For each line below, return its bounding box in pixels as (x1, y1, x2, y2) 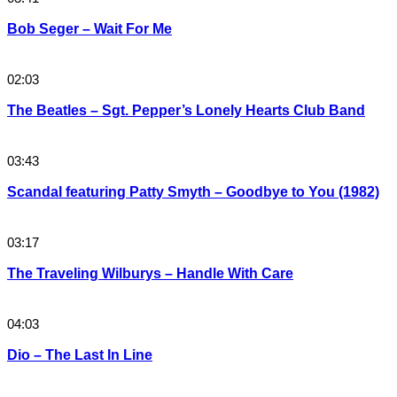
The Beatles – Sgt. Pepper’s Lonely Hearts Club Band (7, 103, 365, 119)
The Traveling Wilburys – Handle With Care (7, 266, 293, 282)
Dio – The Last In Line (7, 347, 152, 363)
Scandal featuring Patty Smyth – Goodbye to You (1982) (7, 184, 379, 200)
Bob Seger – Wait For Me (7, 21, 172, 37)
